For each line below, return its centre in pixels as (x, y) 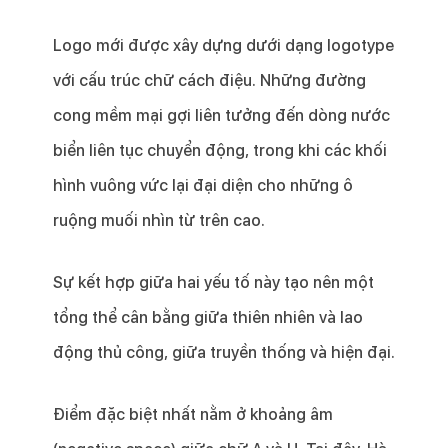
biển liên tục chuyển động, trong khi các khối (219, 151)
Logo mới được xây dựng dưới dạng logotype (223, 46)
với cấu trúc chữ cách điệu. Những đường (209, 81)
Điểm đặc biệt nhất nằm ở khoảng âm (192, 415)
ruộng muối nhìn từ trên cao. (158, 221)
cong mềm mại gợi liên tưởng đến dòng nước (221, 116)
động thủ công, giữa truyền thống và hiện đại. (223, 353)
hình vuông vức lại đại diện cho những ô (202, 186)
